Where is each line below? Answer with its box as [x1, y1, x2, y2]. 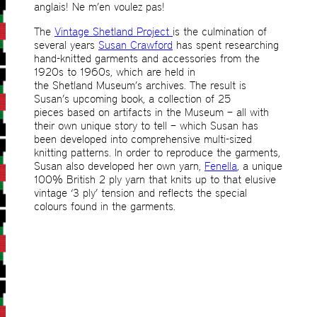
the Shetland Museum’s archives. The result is [34, 79, 246, 93]
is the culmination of [173, 25, 267, 39]
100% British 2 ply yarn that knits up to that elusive [34, 173, 276, 187]
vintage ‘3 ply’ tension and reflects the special [34, 186, 247, 200]
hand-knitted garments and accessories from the [34, 52, 260, 66]
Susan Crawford [98, 38, 173, 52]
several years [34, 38, 98, 52]
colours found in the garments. [34, 200, 175, 214]
